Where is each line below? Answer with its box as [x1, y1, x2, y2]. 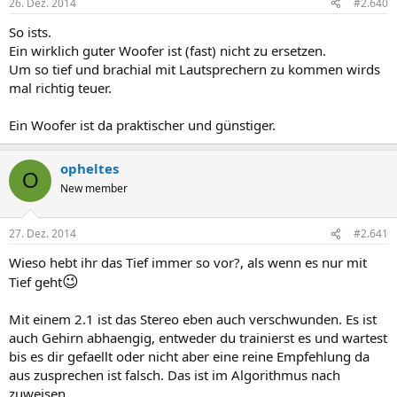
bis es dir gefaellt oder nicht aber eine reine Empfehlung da [9, 347, 370, 365]
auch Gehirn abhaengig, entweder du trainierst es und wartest [9, 329, 387, 346]
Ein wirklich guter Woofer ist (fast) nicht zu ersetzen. [9, 41, 326, 59]
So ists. [9, 22, 51, 41]
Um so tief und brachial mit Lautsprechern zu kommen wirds [9, 59, 380, 78]
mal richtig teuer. [9, 78, 112, 97]
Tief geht [9, 273, 62, 291]
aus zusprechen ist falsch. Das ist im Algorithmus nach [9, 366, 340, 384]
